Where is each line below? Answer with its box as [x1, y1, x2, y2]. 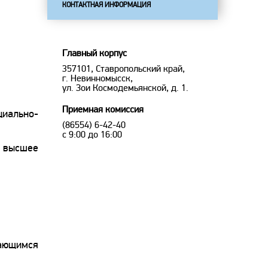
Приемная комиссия [62, 103, 144, 115]
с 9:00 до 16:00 [62, 129, 122, 141]
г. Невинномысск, [62, 72, 133, 84]
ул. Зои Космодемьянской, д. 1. [62, 82, 188, 94]
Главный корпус [62, 47, 127, 59]
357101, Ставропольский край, [62, 63, 185, 75]
